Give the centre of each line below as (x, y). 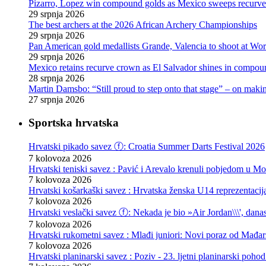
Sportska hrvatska (74, 122)
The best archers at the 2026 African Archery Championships (143, 25)
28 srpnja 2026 (56, 78)
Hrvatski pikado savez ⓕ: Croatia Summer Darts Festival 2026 (147, 146)
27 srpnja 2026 (56, 100)
